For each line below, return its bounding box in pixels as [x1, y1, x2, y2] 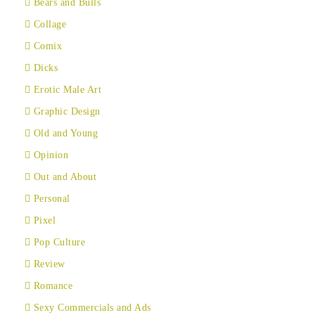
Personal [33, 193, 70, 204]
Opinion [33, 150, 68, 160]
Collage [33, 19, 66, 30]
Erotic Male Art [33, 84, 101, 95]
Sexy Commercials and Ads [33, 302, 151, 313]
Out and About [33, 172, 96, 182]
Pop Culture [33, 237, 85, 247]
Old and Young [33, 128, 98, 139]
